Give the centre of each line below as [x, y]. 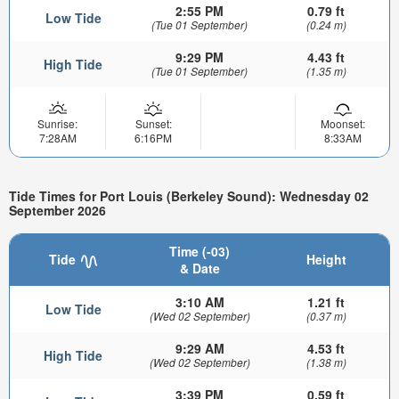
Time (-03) [199, 252]
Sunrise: [57, 124]
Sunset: [153, 124]
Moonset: [342, 124]
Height [326, 260]
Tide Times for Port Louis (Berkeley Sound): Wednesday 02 [189, 195]
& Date [199, 269]
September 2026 [57, 210]
